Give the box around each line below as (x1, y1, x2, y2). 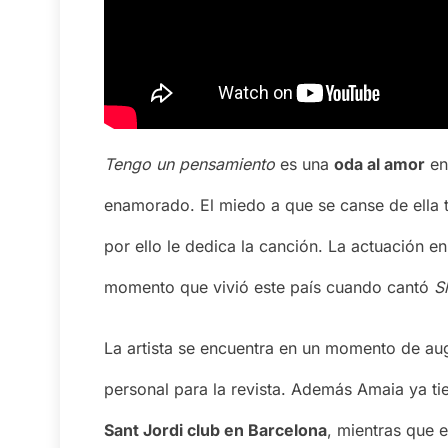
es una (275, 154, 334, 175)
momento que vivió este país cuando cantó (104, 277, 434, 298)
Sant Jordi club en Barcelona (104, 420, 327, 441)
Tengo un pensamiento (104, 154, 275, 175)
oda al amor (334, 154, 425, 175)
